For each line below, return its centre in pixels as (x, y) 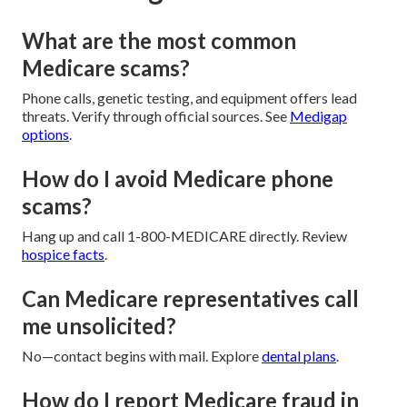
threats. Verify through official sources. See (156, 116)
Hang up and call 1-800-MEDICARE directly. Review (184, 236)
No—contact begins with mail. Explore (142, 356)
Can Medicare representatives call (190, 299)
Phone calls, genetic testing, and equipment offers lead (189, 98)
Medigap (318, 116)
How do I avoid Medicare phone (178, 179)
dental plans (299, 356)
